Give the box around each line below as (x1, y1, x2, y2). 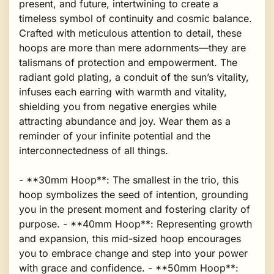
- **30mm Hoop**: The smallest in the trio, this (19, 173, 239, 186)
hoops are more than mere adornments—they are (19, 41, 246, 54)
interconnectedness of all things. (19, 144, 168, 157)
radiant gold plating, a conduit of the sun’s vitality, (19, 70, 249, 83)
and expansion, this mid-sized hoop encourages (19, 232, 241, 245)
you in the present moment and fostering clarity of (19, 202, 250, 215)
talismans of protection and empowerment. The (19, 56, 237, 68)
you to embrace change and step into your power (19, 246, 248, 259)
